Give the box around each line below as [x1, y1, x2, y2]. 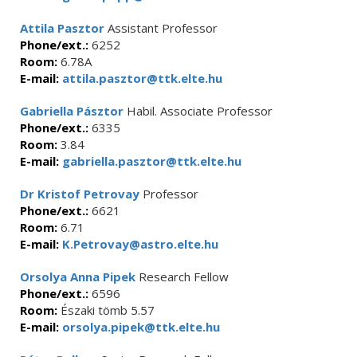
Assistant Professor [104, 20, 218, 36]
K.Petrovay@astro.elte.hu [59, 236, 218, 252]
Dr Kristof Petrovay [20, 186, 139, 202]
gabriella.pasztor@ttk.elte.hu [59, 153, 241, 169]
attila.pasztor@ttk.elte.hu [59, 70, 222, 86]
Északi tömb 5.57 [57, 302, 155, 318]
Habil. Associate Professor [124, 103, 273, 119]
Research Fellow [135, 269, 229, 284]
